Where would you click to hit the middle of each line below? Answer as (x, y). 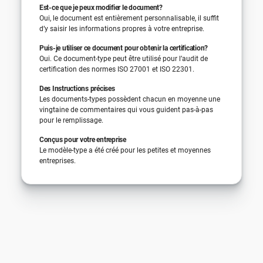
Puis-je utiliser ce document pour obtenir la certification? (124, 48)
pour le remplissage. (71, 120)
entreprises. (57, 161)
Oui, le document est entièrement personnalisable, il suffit (129, 18)
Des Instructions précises (77, 88)
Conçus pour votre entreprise (82, 139)
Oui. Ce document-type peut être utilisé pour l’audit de (123, 58)
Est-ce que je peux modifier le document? (101, 7)
